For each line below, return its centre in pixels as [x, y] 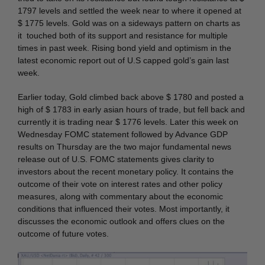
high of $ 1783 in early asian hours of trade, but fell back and [131, 110]
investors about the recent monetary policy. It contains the [126, 172]
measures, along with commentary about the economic [120, 197]
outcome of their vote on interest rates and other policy [120, 184]
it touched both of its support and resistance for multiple [123, 36]
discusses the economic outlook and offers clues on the [121, 222]
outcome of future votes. [63, 234]
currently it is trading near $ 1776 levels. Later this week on [128, 122]
